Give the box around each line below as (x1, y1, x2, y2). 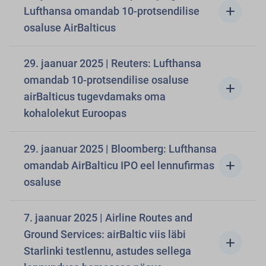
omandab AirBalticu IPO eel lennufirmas (24, 159, 214, 172)
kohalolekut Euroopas (24, 107, 126, 119)
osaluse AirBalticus (24, 21, 116, 34)
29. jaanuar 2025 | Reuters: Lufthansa (24, 57, 201, 69)
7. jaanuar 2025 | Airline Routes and (24, 211, 192, 224)
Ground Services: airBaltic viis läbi (24, 228, 186, 240)
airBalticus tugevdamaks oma (24, 90, 166, 103)
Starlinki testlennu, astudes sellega (24, 245, 191, 257)
